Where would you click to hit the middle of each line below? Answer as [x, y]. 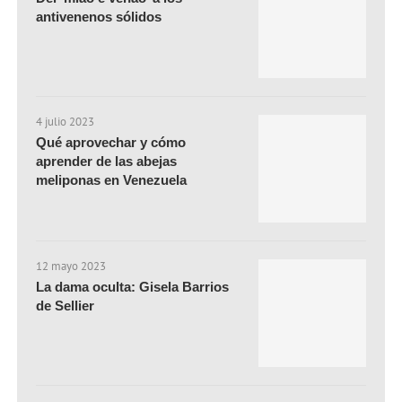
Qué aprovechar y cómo [111, 143]
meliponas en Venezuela [112, 180]
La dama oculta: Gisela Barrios [133, 287]
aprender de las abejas [107, 162]
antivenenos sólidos [99, 17]
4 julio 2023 [66, 122]
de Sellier [66, 306]
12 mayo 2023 [71, 267]
